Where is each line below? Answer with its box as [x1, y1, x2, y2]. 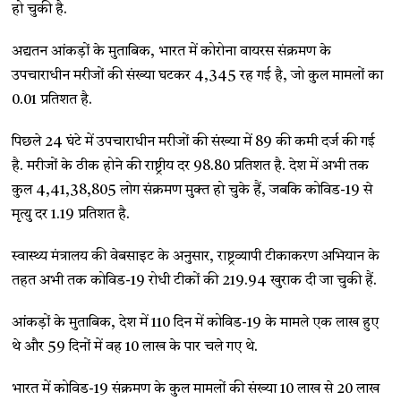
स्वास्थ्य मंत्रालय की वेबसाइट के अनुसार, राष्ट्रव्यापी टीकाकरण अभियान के [12, 250, 380, 264]
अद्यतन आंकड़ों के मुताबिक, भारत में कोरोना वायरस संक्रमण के [12, 45, 332, 59]
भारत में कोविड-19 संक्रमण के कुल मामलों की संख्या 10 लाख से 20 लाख [12, 382, 380, 397]
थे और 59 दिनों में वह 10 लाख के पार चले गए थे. [12, 340, 259, 354]
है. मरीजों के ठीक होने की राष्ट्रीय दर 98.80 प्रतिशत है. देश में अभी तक [12, 159, 370, 174]
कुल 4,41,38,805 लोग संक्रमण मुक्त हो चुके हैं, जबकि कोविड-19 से [12, 183, 373, 198]
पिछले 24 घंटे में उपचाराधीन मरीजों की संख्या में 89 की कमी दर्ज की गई [12, 135, 376, 149]
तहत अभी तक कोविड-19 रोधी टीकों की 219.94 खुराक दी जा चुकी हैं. [12, 274, 378, 288]
